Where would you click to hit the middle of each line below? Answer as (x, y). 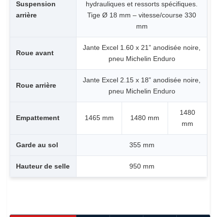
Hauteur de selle (43, 166)
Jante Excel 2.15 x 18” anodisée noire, (142, 80)
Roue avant (35, 53)
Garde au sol (37, 145)
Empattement (38, 118)
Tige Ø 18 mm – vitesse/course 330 (142, 15)
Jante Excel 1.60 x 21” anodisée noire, (142, 48)
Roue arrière (36, 85)
